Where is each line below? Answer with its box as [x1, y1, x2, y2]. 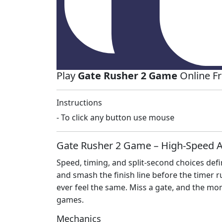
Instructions [56, 97, 102, 109]
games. [56, 194, 84, 206]
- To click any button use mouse [56, 112, 174, 123]
